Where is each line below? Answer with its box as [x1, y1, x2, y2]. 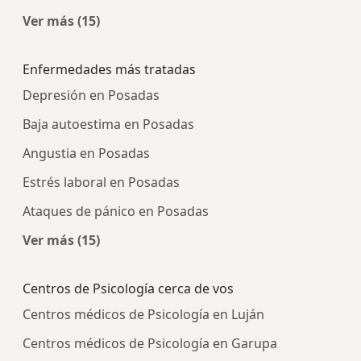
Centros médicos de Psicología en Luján [23, 305, 264, 324]
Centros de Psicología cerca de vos [23, 280, 234, 298]
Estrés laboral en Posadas [23, 173, 180, 192]
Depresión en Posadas [23, 86, 160, 105]
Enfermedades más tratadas [23, 60, 196, 79]
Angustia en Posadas [23, 144, 150, 163]
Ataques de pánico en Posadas [23, 202, 209, 221]
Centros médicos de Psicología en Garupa [23, 334, 277, 353]
